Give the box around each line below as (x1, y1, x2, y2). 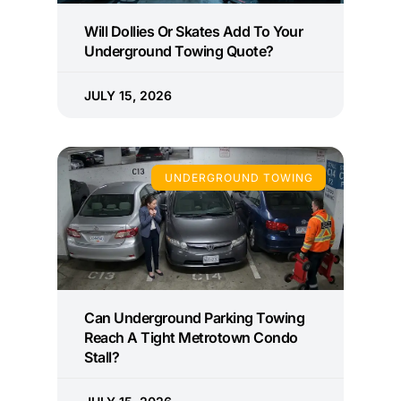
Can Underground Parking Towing (84, 309, 304, 328)
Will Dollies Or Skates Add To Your (84, 22, 303, 41)
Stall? (84, 348, 119, 367)
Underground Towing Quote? (84, 42, 274, 61)
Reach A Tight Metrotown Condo (84, 328, 298, 347)
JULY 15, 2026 (84, 88, 172, 104)
